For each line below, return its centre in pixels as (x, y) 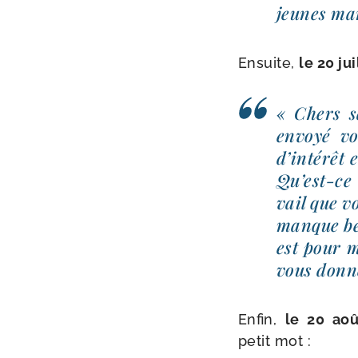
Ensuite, (268, 62)
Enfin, (261, 319)
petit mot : (274, 340)
